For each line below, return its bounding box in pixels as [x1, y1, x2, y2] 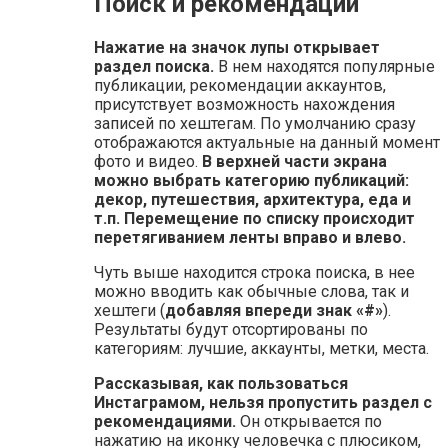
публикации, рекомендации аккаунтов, [94, 75, 386, 95]
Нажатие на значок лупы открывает [94, 37, 380, 57]
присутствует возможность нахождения [94, 94, 395, 114]
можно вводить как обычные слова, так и [94, 281, 409, 301]
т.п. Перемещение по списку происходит [94, 208, 415, 228]
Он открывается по [236, 411, 382, 431]
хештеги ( [94, 300, 165, 320]
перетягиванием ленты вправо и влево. [94, 227, 406, 247]
